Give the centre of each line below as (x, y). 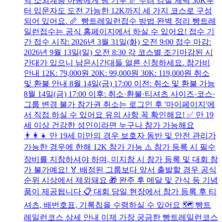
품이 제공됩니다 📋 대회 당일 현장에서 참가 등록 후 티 (120, 191)
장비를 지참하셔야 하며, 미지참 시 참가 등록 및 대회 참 (121, 159)
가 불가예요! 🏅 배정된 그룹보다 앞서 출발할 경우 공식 (120, 169)
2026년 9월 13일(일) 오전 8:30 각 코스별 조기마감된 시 (118, 52)
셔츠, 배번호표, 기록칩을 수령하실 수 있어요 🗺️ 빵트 (117, 205)
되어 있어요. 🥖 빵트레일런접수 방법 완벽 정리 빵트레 (120, 21)
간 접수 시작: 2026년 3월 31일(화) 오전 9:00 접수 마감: (117, 42)
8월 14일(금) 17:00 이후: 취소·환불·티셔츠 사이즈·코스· (119, 94)
